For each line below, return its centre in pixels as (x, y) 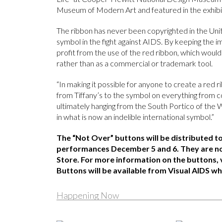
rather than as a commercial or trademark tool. (135, 63)
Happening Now (88, 195)
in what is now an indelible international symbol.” (136, 116)
